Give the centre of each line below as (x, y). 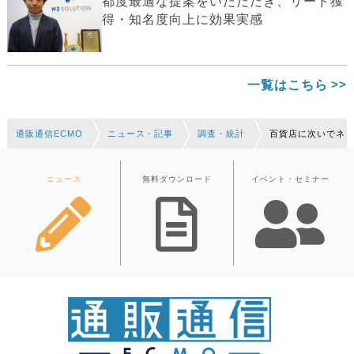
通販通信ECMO (49, 133)
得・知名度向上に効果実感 (183, 20)
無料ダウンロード (177, 179)
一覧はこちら (287, 85)
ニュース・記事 (140, 133)
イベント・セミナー (290, 179)
